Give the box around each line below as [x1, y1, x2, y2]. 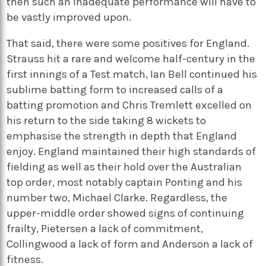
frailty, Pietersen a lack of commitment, [7, 222, 204, 236]
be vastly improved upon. [7, 10, 132, 24]
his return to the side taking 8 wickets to [7, 114, 207, 128]
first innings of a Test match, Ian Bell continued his [7, 68, 258, 81]
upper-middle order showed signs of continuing [7, 207, 245, 220]
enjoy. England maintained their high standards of [7, 145, 256, 159]
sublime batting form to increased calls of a [7, 83, 224, 97]
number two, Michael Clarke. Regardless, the [7, 191, 228, 205]
